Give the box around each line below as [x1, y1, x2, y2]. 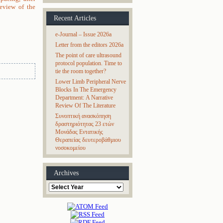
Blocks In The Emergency [55, 86, 116, 93]
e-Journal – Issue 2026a [55, 31, 111, 38]
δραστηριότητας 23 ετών [55, 120, 114, 127]
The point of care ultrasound [55, 52, 121, 59]
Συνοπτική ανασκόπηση [55, 112, 111, 119]
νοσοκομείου [55, 144, 86, 151]
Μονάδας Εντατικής [55, 128, 103, 135]
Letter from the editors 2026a [55, 41, 123, 48]
